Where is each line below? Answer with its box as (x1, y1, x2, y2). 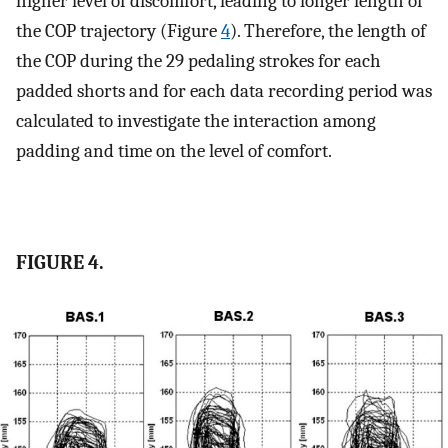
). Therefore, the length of (230, 19, 426, 42)
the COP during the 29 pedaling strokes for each (16, 49, 381, 72)
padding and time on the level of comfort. (16, 139, 332, 162)
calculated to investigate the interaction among (16, 109, 376, 132)
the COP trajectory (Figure (16, 19, 221, 42)
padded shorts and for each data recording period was (16, 79, 432, 102)
